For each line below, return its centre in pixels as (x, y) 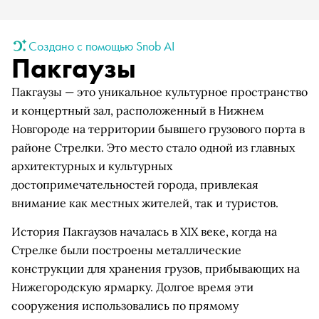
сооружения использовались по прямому (125, 305)
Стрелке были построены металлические (126, 250)
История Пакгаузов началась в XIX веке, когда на (144, 231)
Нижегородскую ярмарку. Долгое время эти (132, 287)
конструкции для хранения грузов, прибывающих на (156, 268)
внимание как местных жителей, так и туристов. (145, 203)
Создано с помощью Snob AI (101, 46)
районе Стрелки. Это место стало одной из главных (153, 147)
